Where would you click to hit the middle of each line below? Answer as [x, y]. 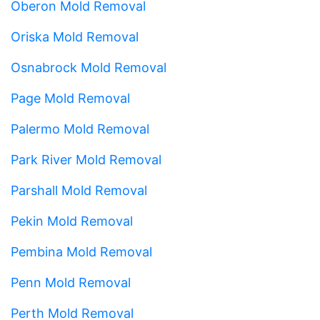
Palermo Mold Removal [80, 129]
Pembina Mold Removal [81, 251]
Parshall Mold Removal [79, 190]
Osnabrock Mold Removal [89, 67]
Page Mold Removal [70, 98]
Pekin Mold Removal [72, 221]
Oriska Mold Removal [75, 36]
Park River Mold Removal [86, 159]
